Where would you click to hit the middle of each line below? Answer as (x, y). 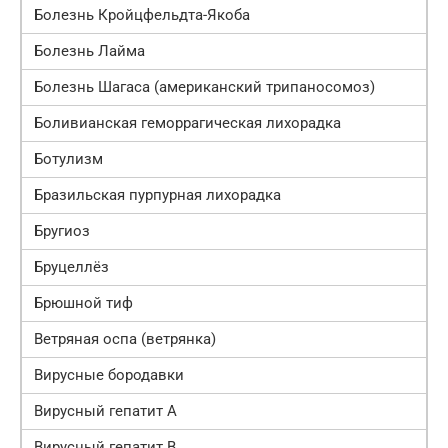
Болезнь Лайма (89, 51)
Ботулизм (68, 159)
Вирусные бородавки (109, 375)
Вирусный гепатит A (105, 411)
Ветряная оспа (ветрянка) (125, 339)
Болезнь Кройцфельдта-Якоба (142, 15)
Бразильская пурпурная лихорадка (157, 195)
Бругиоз (62, 231)
